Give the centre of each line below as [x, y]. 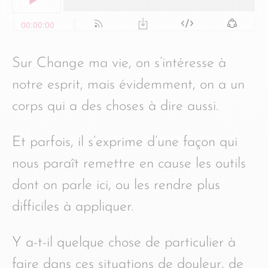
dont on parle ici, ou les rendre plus [116, 185]
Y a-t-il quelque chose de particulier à [124, 243]
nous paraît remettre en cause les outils [129, 164]
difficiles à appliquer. [73, 207]
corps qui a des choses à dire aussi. [115, 106]
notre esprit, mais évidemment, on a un [128, 85]
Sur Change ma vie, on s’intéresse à [119, 63]
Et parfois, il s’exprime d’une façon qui [125, 142]
